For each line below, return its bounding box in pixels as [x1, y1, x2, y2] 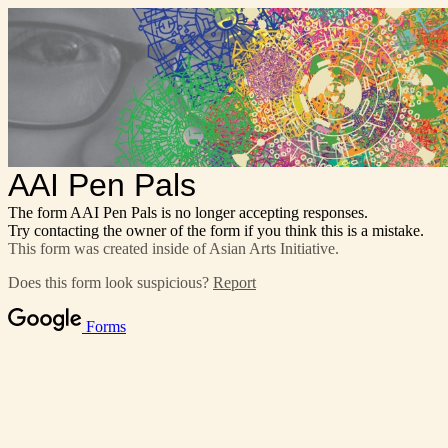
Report [213, 273, 256, 291]
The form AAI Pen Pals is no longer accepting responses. [8, 203, 368, 221]
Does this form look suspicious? [8, 273, 213, 291]
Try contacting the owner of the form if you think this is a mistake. [8, 221, 424, 239]
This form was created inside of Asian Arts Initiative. [8, 239, 339, 257]
